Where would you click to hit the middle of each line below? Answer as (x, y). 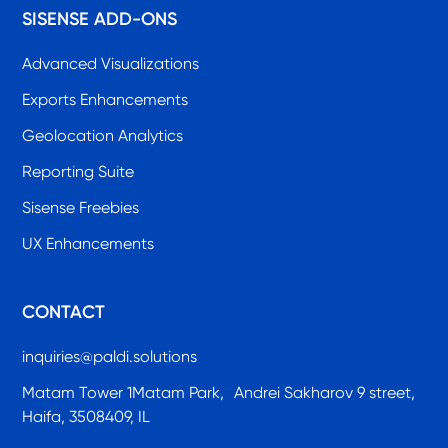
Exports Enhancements (105, 100)
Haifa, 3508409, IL (86, 417)
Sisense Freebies (81, 208)
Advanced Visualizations (111, 64)
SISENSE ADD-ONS (100, 19)
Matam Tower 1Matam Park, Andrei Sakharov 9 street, (224, 393)
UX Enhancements (88, 244)
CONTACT (64, 312)
